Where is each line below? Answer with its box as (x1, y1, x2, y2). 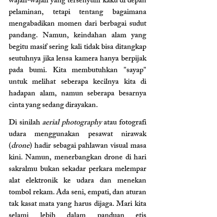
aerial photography (42, 116, 102, 130)
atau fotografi (101, 116, 147, 130)
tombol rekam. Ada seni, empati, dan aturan (9, 186, 146, 200)
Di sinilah (9, 116, 43, 130)
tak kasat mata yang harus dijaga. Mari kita (9, 197, 146, 212)
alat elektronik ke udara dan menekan (9, 174, 146, 188)
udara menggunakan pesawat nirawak (9, 127, 146, 142)
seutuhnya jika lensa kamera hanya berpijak (9, 52, 146, 66)
